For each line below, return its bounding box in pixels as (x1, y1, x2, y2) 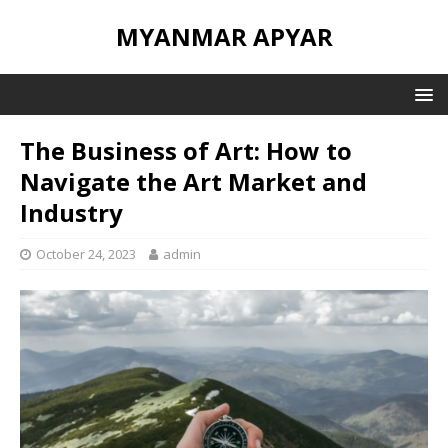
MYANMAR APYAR (115, 20, 333, 53)
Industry (20, 196, 123, 229)
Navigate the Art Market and (20, 165, 367, 198)
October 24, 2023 (36, 245, 136, 263)
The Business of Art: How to (20, 134, 352, 167)
